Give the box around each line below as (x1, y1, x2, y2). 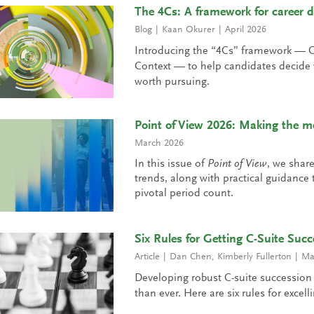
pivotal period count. (134, 188, 233, 200)
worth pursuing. (134, 76, 210, 88)
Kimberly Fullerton (217, 252, 292, 263)
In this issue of (134, 158, 207, 170)
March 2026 (134, 139, 184, 149)
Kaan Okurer (161, 25, 215, 36)
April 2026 (224, 25, 266, 36)
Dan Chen (169, 252, 212, 263)
